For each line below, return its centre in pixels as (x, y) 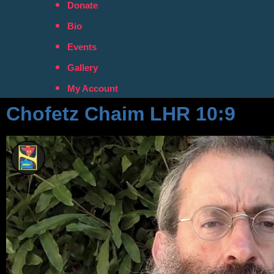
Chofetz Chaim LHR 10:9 (121, 114)
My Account (93, 88)
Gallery (83, 68)
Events (82, 47)
